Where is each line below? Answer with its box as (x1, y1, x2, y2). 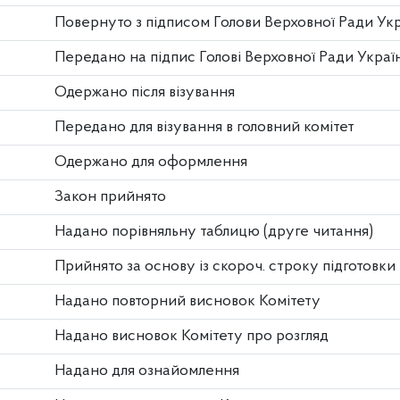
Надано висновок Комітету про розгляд (54, 327, 329, 345)
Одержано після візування (54, 83, 235, 101)
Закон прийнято (54, 187, 166, 205)
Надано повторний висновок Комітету (54, 292, 321, 310)
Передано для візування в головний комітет (54, 118, 354, 136)
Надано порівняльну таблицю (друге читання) (54, 222, 373, 240)
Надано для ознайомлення (54, 362, 239, 379)
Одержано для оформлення (54, 153, 247, 171)
